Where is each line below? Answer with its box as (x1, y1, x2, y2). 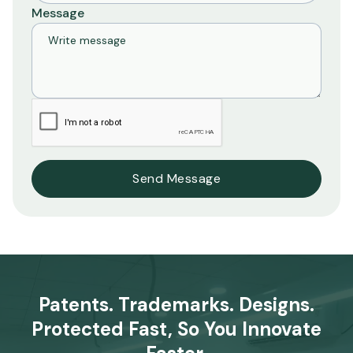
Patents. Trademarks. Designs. (39, 292, 314, 317)
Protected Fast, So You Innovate (32, 317, 321, 341)
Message (32, 5, 84, 21)
